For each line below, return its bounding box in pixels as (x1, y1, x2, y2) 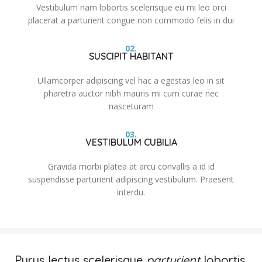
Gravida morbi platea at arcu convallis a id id (47, 161, 215, 173)
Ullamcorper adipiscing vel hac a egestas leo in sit (37, 75, 225, 87)
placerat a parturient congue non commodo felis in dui (28, 15, 234, 26)
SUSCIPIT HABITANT (88, 50, 174, 63)
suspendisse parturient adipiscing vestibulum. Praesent (28, 174, 234, 185)
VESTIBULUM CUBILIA (85, 136, 177, 149)
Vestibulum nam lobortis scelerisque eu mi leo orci (36, 2, 226, 13)
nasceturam (108, 101, 154, 112)
